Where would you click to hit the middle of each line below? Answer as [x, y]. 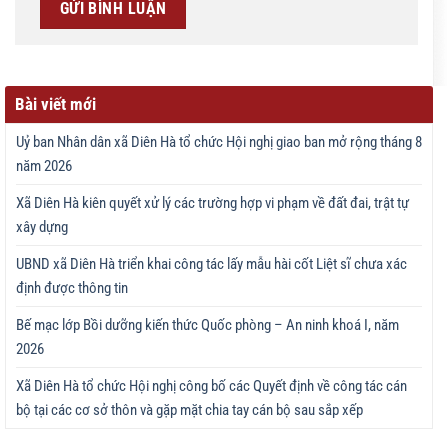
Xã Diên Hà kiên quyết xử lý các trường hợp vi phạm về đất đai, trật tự [212, 202]
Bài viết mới [55, 103]
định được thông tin [72, 287]
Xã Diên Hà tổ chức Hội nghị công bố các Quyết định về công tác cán [211, 385]
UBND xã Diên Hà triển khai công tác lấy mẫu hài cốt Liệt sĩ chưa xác [211, 263]
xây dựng [42, 226]
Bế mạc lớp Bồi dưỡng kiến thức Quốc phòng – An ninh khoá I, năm [207, 324]
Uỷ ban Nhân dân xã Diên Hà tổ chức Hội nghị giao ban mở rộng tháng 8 [219, 141]
